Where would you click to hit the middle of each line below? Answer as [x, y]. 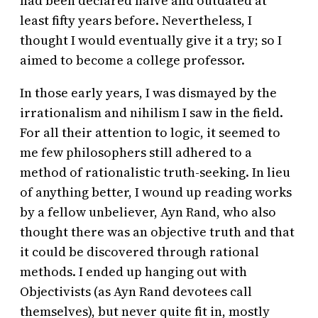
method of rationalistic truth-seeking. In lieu [155, 172]
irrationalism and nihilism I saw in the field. [152, 112]
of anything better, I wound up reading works [156, 192]
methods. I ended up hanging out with [133, 271]
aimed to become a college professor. [132, 60]
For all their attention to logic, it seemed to [150, 132]
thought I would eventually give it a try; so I [151, 40]
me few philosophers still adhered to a [136, 152]
